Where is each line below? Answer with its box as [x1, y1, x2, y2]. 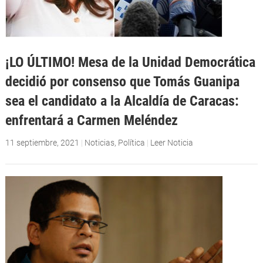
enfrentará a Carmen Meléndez [5, 111, 178, 129]
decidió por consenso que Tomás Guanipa [5, 72, 240, 90]
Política [117, 138, 145, 148]
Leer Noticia [150, 138, 193, 148]
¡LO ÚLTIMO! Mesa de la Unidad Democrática [5, 53, 255, 70]
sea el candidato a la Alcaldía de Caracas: [5, 92, 239, 109]
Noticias [84, 138, 114, 148]
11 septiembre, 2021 [5, 138, 79, 148]
